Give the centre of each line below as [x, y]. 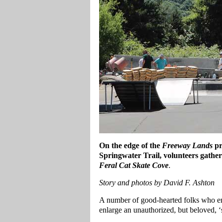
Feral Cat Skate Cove [134, 165]
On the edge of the [131, 145]
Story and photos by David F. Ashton [157, 183]
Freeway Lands [187, 145]
